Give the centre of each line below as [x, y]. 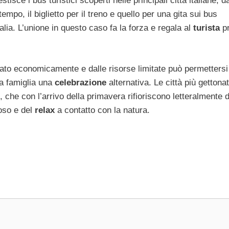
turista [205, 28]
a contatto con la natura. [102, 110]
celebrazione [81, 82]
